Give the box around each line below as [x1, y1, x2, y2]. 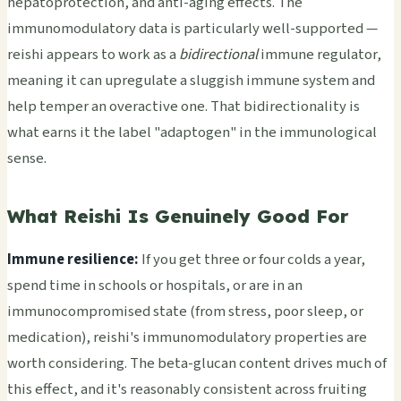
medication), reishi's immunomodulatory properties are [7, 327, 367, 349]
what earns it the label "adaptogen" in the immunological [7, 121, 377, 143]
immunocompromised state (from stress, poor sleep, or [7, 301, 363, 323]
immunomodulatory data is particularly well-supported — [7, 17, 378, 39]
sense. [7, 147, 47, 169]
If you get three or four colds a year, [139, 249, 365, 271]
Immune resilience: [7, 249, 139, 271]
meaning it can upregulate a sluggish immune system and [7, 69, 375, 91]
